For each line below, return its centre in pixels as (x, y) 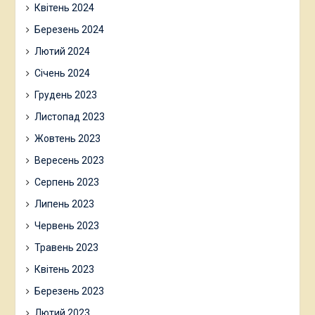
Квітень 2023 (64, 269)
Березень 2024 (69, 29)
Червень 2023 (66, 225)
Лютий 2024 (62, 51)
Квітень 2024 (64, 7)
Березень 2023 (69, 291)
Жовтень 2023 (67, 138)
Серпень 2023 (66, 182)
